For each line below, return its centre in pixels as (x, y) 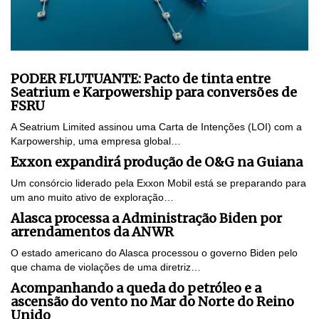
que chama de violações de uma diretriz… (106, 267)
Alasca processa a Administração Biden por (146, 218)
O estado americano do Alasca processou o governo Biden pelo (154, 252)
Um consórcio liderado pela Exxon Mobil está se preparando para (158, 183)
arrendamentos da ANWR (92, 231)
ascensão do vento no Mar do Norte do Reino (152, 301)
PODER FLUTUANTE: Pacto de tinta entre (141, 78)
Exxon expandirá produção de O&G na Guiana (157, 162)
